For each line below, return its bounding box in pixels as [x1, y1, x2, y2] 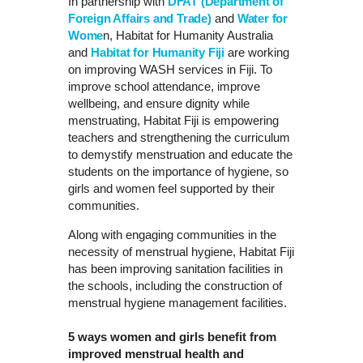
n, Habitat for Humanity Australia [103, 28, 274, 42]
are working [224, 45, 289, 59]
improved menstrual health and [68, 346, 244, 361]
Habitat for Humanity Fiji [91, 45, 224, 59]
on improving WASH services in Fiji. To [68, 62, 272, 76]
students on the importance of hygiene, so [68, 164, 288, 178]
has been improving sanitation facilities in [68, 261, 283, 275]
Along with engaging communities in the [68, 227, 276, 241]
